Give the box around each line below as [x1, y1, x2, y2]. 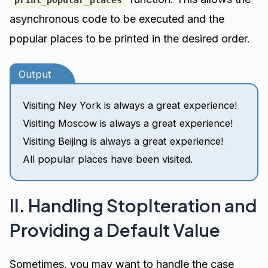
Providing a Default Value [10, 218, 221, 242]
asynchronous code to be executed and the [10, 12, 225, 25]
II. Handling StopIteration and [10, 194, 257, 217]
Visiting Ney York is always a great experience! [23, 99, 237, 112]
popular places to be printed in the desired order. [10, 32, 251, 45]
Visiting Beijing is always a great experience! [23, 135, 224, 148]
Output [19, 68, 52, 81]
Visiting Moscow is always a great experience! [23, 117, 233, 130]
